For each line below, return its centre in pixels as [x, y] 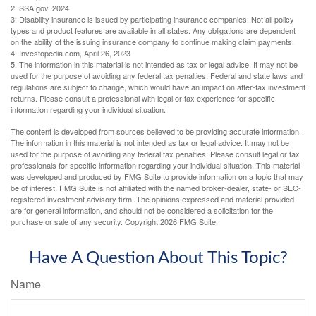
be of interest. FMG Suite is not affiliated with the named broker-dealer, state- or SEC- [156, 188]
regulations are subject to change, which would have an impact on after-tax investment [158, 87]
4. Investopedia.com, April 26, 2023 [71, 53]
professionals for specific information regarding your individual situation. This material [155, 165]
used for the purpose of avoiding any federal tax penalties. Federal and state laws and [157, 76]
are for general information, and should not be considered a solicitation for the [142, 211]
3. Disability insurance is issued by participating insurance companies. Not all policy [152, 19]
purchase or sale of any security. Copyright [85, 222]
